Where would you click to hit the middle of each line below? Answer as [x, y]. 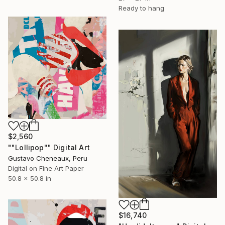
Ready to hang [141, 8]
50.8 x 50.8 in [30, 178]
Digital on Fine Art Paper [46, 168]
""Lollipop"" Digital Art [49, 147]
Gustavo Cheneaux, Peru [48, 158]
